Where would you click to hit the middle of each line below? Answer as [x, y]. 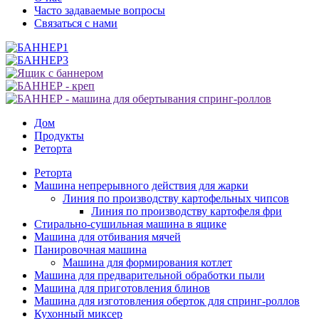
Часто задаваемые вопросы [100, 10]
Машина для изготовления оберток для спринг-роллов [167, 301]
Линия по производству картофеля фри [187, 211]
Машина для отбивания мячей [108, 237]
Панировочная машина [90, 250]
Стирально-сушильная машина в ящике [130, 224]
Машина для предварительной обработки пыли [150, 275]
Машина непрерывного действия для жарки [141, 185]
